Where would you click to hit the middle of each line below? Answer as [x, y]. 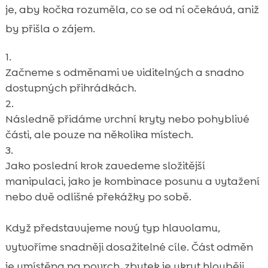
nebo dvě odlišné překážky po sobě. [98, 197]
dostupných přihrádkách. [71, 88]
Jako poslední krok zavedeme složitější [105, 166]
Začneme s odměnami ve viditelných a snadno [124, 73]
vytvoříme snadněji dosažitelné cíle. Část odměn [129, 247]
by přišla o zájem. [50, 29]
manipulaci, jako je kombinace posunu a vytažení [132, 182]
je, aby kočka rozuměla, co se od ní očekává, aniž [132, 10]
